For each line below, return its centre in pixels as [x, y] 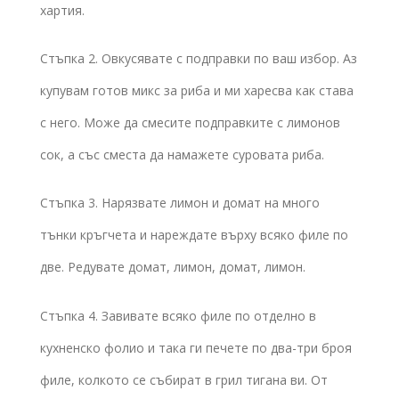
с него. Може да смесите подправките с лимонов [190, 123]
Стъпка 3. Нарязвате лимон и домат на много [180, 203]
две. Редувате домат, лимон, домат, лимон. [173, 267]
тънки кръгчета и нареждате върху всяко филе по [194, 235]
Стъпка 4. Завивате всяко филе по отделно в [178, 315]
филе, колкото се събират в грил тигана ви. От [184, 379]
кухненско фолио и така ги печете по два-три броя [196, 347]
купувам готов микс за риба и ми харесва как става [197, 91]
